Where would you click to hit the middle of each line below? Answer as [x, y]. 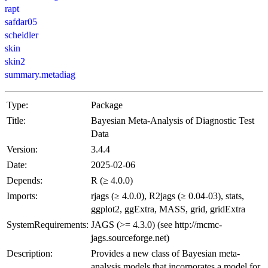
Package [107, 105]
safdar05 [21, 22]
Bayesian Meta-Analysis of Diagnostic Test [173, 121]
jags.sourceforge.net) [130, 238]
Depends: [25, 181]
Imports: [22, 196]
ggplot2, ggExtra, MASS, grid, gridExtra [168, 209]
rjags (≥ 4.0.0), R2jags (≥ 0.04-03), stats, [167, 196]
